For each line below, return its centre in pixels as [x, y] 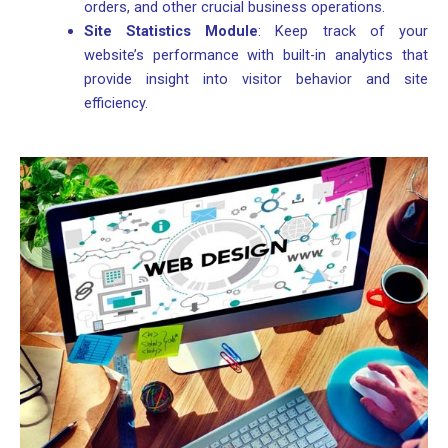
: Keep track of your [343, 31]
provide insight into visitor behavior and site [255, 79]
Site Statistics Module [171, 31]
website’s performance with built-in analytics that [255, 55]
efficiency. [115, 103]
